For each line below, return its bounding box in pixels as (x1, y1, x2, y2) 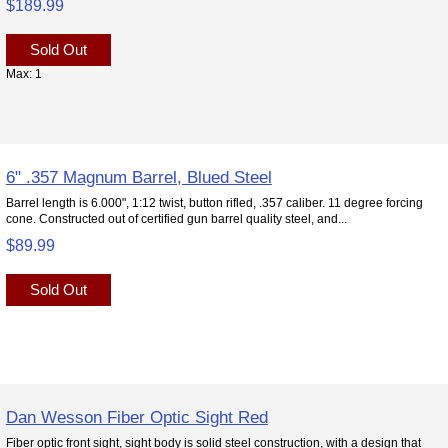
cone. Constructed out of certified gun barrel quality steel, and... (5, 211, 347, 225)
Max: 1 (5, 66, 42, 80)
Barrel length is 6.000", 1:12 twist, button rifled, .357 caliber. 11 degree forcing (5, 195, 423, 209)
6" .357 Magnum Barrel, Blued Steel (5, 166, 272, 187)
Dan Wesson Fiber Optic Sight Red (5, 406, 268, 427)
